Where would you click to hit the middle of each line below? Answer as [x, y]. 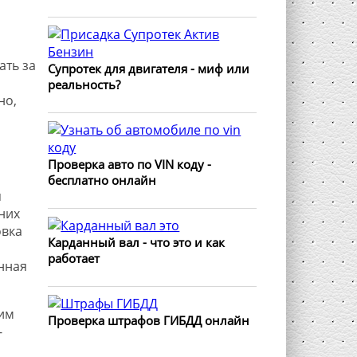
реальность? [84, 84]
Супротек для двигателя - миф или [149, 69]
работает [74, 258]
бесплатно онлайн [102, 180]
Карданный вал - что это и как [137, 242]
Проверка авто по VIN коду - [130, 164]
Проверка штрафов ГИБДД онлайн [149, 320]
